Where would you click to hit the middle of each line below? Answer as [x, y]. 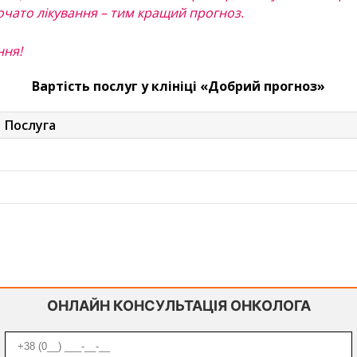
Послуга [30, 125]
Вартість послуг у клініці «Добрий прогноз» [178, 86]
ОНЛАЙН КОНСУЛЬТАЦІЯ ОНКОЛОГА [178, 306]
